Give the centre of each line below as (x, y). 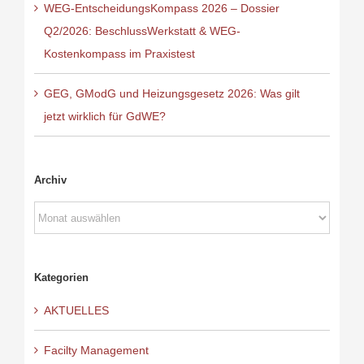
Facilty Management (96, 351)
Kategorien (61, 278)
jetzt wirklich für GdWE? (104, 116)
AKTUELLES (76, 311)
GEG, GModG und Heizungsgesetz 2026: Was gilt (171, 93)
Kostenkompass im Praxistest (119, 53)
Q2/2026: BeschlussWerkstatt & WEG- (142, 30)
